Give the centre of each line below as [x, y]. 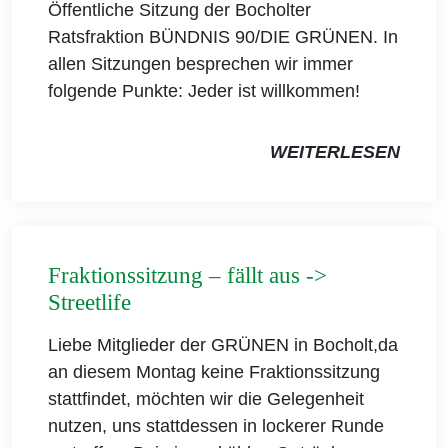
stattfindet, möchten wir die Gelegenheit [206, 399]
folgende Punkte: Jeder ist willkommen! [204, 91]
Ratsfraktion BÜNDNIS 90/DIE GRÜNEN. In [223, 37]
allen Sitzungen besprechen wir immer [200, 64]
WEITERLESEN [335, 152]
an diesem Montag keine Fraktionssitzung [214, 372]
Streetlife [89, 303]
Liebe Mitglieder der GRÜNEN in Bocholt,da [223, 345]
